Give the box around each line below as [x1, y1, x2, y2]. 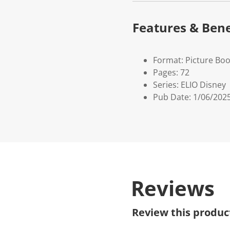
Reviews [131, 174, 215, 203]
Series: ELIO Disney [153, 79, 226, 91]
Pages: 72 [153, 67, 189, 79]
